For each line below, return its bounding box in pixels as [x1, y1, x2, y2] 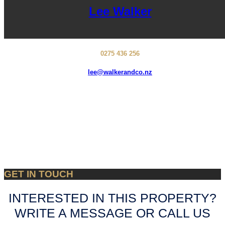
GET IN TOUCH [4, 168, 73, 179]
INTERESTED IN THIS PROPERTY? [9, 190, 216, 205]
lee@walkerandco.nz [88, 68, 152, 76]
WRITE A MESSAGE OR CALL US [15, 205, 210, 220]
